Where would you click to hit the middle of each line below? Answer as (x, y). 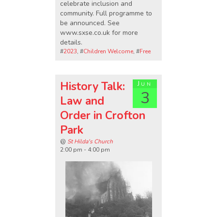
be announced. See (91, 23)
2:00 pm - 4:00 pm (85, 150)
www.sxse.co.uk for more (99, 32)
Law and (82, 101)
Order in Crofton (103, 116)
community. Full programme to (106, 13)
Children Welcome (108, 51)
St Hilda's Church (90, 142)
